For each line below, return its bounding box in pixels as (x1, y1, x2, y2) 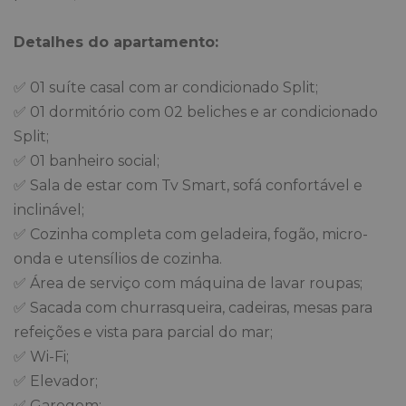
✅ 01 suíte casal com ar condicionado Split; (14, 79, 318, 97)
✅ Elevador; (14, 372, 98, 391)
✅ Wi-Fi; (14, 348, 69, 366)
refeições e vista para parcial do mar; (14, 324, 273, 342)
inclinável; (14, 201, 84, 219)
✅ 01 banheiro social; (14, 152, 159, 170)
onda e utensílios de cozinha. (14, 250, 222, 268)
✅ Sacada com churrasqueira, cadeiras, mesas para (14, 299, 372, 317)
